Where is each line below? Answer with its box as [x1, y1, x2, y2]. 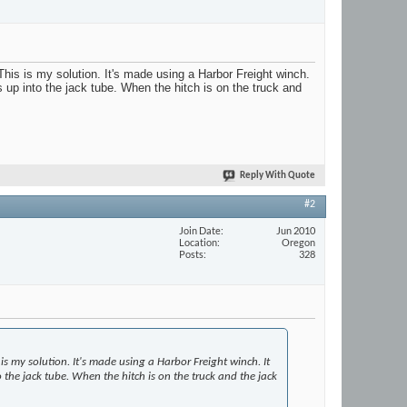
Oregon [282, 235, 315, 248]
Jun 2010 [276, 223, 315, 236]
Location [179, 235, 217, 248]
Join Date [179, 223, 221, 236]
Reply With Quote [240, 171, 315, 182]
